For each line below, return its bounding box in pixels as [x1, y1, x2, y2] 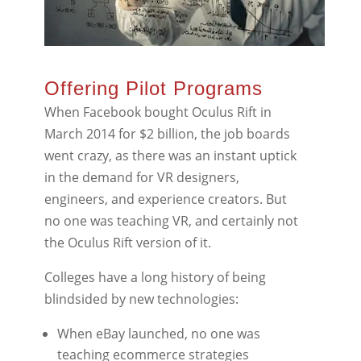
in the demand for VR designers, [44, 168, 239, 187]
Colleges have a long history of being [44, 268, 266, 287]
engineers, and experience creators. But [44, 190, 287, 209]
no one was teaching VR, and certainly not [44, 212, 298, 230]
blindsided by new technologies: [44, 290, 239, 309]
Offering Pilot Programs [44, 77, 263, 100]
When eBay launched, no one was [56, 325, 260, 343]
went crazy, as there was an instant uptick [44, 147, 297, 165]
